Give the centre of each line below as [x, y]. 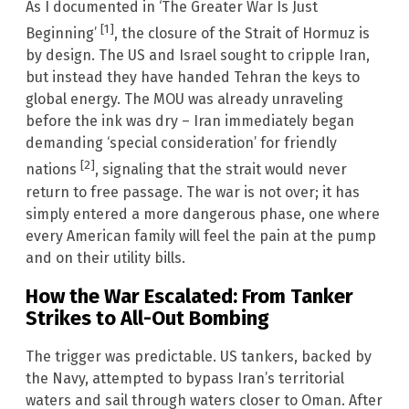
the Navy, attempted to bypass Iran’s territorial [185, 379]
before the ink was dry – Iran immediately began [190, 121]
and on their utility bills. [105, 257]
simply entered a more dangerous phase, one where [203, 214]
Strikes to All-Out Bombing [147, 318]
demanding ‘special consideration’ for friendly [181, 143]
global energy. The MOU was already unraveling [184, 100]
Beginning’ [63, 34]
